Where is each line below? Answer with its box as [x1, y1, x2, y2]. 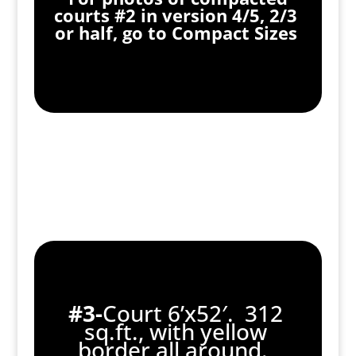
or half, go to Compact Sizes [54, 21, 297, 45]
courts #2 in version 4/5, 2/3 [54, 3, 298, 28]
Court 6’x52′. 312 [103, 298, 284, 329]
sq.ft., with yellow [84, 316, 268, 347]
